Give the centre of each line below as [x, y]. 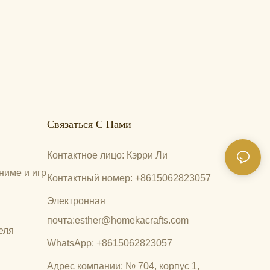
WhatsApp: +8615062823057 [110, 243]
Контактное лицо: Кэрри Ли [108, 155]
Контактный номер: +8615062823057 [129, 178]
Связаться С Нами [89, 124]
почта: [61, 220]
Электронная [77, 201]
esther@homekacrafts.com [132, 220]
